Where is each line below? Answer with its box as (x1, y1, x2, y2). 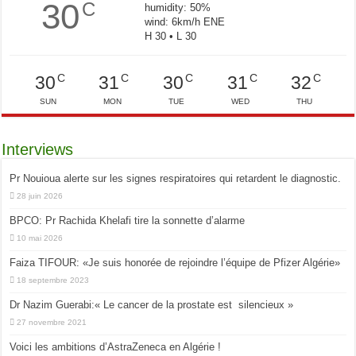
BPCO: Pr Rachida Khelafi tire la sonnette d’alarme (10, 215, 246, 227)
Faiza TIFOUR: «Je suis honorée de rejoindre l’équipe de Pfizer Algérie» (10, 257, 341, 269)
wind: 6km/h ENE (144, 15, 225, 28)
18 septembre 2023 (17, 276, 90, 285)
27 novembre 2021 (17, 318, 87, 327)
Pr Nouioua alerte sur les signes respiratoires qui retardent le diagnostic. (10, 172, 342, 185)
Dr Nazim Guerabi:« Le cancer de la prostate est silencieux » (10, 299, 294, 311)
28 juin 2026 (17, 192, 64, 201)
